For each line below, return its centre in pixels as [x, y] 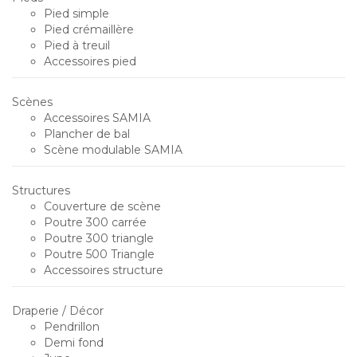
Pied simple [76, 13]
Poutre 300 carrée [95, 222]
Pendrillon [72, 326]
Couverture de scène [102, 206]
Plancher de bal [87, 133]
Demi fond [74, 342]
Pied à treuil [77, 45]
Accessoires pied [90, 61]
